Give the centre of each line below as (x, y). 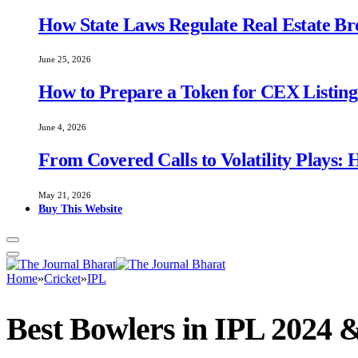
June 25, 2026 (65, 60)
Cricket (62, 279)
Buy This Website (80, 209)
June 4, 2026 (62, 127)
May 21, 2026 (65, 195)
